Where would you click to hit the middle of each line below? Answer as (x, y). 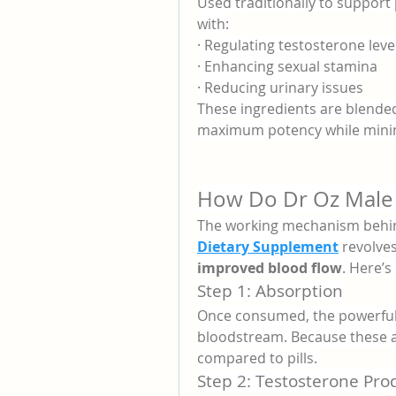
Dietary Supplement (268, 247)
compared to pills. (257, 358)
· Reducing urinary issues (280, 88)
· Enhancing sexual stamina (287, 66)
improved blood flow (270, 268)
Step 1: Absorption (270, 290)
